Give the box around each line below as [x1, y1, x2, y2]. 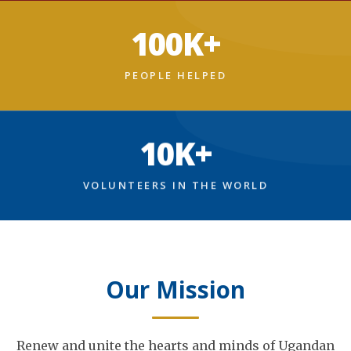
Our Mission [106, 273, 245, 306]
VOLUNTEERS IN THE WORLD [82, 178, 269, 192]
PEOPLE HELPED [124, 68, 227, 82]
